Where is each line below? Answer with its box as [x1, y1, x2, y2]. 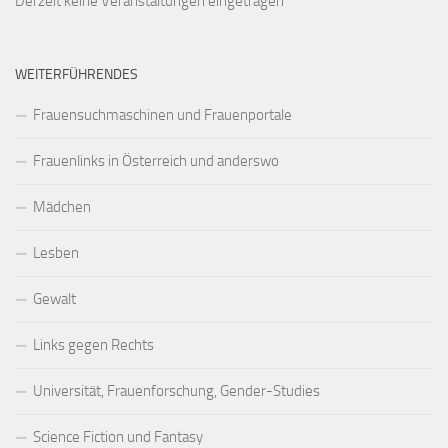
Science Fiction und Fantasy [33, 427, 203, 446]
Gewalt [33, 289, 76, 308]
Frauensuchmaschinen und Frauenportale [33, 105, 292, 124]
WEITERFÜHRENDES [15, 65, 138, 83]
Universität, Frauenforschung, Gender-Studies [33, 381, 320, 400]
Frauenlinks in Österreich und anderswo [33, 151, 279, 170]
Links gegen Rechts [33, 335, 154, 354]
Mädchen [33, 197, 91, 216]
